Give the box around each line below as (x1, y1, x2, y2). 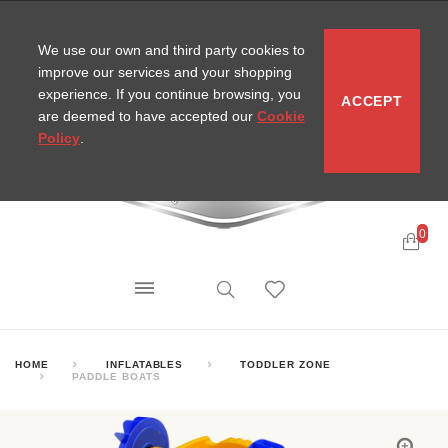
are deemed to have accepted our (38, 108, 257, 124)
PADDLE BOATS (71, 369, 161, 382)
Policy (38, 130, 80, 146)
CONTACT (125, 16, 178, 28)
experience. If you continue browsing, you (38, 86, 301, 102)
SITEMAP (194, 16, 243, 28)
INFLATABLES (105, 357, 184, 370)
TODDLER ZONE (240, 357, 331, 370)
